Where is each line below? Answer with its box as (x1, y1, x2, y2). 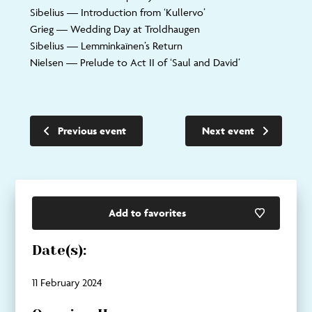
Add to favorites (108, 206, 186, 219)
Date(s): (32, 242, 87, 258)
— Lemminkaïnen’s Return (63, 39, 182, 52)
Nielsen (29, 56, 63, 69)
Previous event (57, 124, 126, 137)
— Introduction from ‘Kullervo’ (63, 6, 205, 19)
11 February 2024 (32, 276, 103, 289)
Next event (202, 124, 255, 137)
